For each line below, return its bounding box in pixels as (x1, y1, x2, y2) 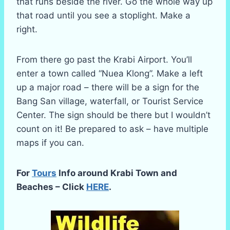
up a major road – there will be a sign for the (16, 82, 199, 92)
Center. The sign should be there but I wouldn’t (16, 110, 210, 120)
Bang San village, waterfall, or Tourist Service (16, 96, 203, 106)
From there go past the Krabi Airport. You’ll (16, 54, 192, 65)
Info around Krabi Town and (56, 168, 177, 178)
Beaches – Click (16, 182, 86, 192)
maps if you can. (16, 138, 84, 148)
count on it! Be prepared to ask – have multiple (16, 124, 208, 134)
